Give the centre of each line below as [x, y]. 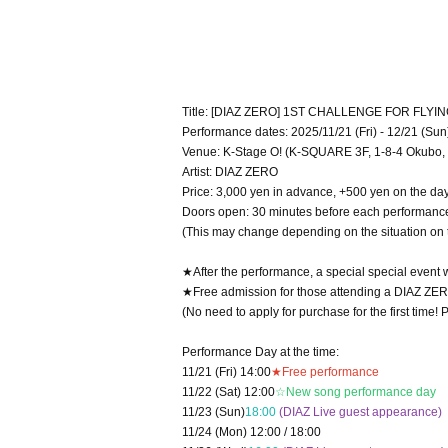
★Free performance [325, 372]
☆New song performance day [355, 392]
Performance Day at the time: [260, 352]
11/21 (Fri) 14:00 [226, 372]
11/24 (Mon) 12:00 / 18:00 [251, 432]
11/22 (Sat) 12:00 [228, 392]
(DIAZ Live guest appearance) [360, 412]
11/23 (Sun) [213, 412]
